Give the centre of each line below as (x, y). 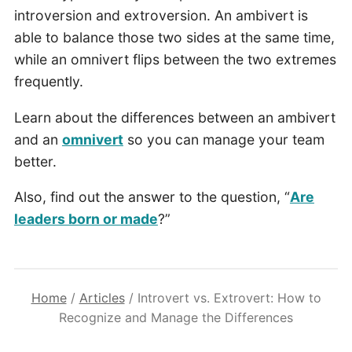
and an (38, 139)
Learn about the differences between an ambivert (174, 117)
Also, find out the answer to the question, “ (152, 197)
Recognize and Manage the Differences (176, 318)
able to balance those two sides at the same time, (174, 38)
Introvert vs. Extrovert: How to (229, 298)
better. (35, 161)
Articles (102, 298)
